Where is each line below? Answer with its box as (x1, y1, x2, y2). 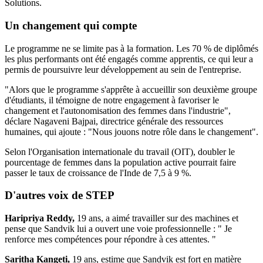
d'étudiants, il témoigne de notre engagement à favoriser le (5, 95, 219, 105)
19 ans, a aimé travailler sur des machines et (75, 213, 238, 224)
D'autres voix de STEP (5, 189, 114, 202)
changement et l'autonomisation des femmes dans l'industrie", (5, 105, 231, 116)
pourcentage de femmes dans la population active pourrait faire (5, 157, 236, 167)
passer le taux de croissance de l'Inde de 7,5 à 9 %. (5, 167, 191, 178)
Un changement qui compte (5, 19, 137, 32)
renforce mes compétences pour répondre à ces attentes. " (5, 234, 216, 245)
